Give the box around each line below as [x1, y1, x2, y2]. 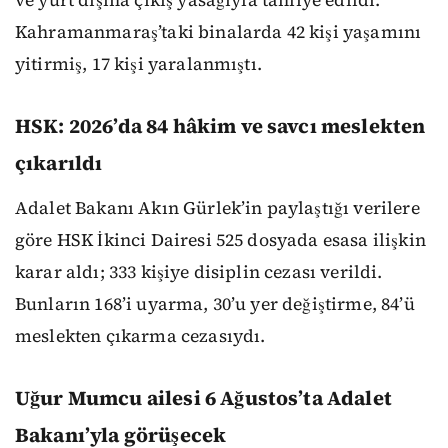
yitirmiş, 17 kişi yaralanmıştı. [15, 52, 262, 77]
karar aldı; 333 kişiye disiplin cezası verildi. [15, 260, 383, 285]
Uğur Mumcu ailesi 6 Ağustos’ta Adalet [15, 384, 392, 413]
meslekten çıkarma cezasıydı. [15, 324, 266, 349]
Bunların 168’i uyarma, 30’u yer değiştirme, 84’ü [15, 292, 415, 317]
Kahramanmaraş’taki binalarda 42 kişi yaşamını [15, 20, 422, 45]
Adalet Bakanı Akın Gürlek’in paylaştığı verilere [15, 196, 420, 221]
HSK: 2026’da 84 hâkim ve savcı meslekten [15, 112, 426, 141]
